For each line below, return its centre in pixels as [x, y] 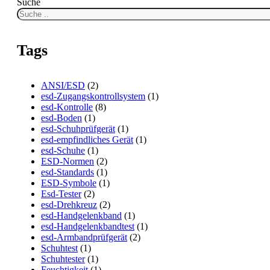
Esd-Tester [61, 194]
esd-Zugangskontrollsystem [93, 96]
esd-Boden [61, 118]
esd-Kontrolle [67, 107]
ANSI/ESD [63, 86]
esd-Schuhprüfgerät [78, 129]
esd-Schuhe [63, 151]
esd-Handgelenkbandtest [88, 227]
